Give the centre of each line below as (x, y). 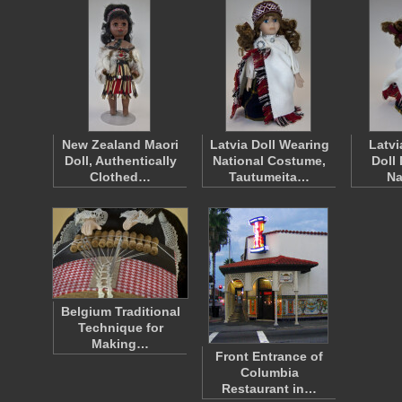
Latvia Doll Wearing (269, 144)
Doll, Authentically (120, 161)
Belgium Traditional (120, 311)
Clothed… (120, 177)
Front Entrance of (269, 356)
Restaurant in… (269, 389)
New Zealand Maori (120, 144)
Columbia (269, 372)
